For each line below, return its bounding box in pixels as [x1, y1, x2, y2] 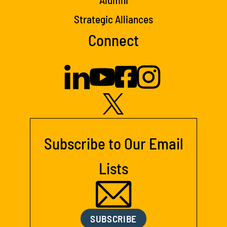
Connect [88, 30, 139, 49]
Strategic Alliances [74, 12, 153, 25]
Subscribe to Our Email [44, 133, 183, 153]
